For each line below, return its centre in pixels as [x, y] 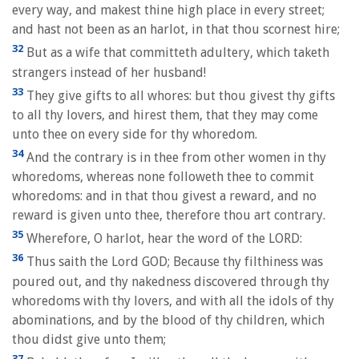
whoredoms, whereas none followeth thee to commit [163, 177]
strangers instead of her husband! [109, 72]
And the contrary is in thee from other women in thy [175, 158]
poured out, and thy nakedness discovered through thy [171, 281]
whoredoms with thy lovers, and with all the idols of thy [173, 301]
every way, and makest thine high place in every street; [168, 10]
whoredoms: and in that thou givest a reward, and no [164, 196]
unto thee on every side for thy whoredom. [135, 134]
